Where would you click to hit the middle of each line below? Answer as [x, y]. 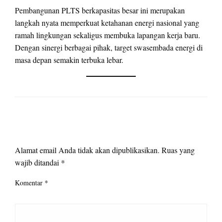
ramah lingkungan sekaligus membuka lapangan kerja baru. [108, 35]
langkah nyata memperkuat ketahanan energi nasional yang [107, 22]
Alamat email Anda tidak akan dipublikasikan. [87, 150]
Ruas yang [178, 150]
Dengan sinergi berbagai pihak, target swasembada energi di [109, 47]
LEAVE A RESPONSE [59, 133]
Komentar [30, 182]
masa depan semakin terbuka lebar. [69, 59]
